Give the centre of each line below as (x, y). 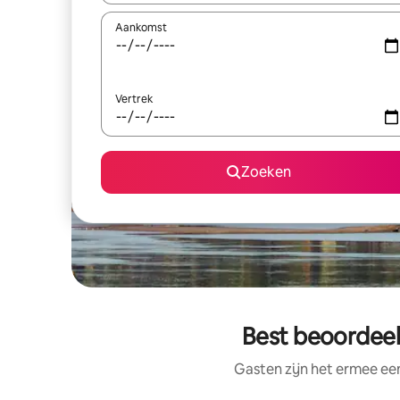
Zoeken (266, 172)
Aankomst (141, 28)
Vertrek (134, 99)
